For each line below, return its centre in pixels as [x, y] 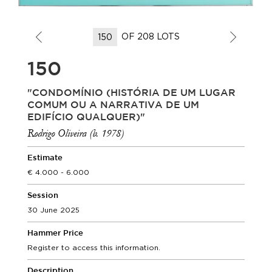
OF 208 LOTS [150, 36]
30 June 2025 [53, 210]
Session [43, 196]
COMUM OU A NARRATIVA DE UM [113, 105]
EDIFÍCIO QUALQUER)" [86, 117]
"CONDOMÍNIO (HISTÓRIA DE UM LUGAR [131, 93]
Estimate [45, 158]
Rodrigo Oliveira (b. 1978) [76, 133]
